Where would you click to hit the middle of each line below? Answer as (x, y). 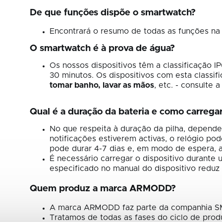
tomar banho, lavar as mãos (102, 85)
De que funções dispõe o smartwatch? (113, 13)
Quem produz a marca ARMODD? (103, 189)
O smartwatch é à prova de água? (102, 49)
